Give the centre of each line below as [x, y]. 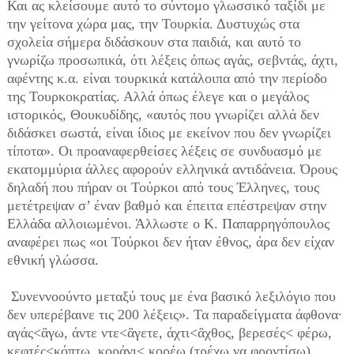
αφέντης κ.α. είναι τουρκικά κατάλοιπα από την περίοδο [167, 78]
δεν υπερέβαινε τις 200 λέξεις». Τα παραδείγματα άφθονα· [174, 314]
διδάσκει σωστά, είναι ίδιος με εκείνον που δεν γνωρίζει [169, 133]
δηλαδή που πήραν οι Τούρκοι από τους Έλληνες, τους [163, 187]
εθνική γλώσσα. [53, 260]
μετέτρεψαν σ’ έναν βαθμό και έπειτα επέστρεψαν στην [166, 205]
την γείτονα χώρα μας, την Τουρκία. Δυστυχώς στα [153, 24]
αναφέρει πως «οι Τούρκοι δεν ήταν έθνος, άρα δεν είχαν [170, 242]
